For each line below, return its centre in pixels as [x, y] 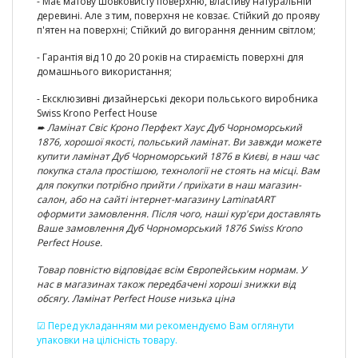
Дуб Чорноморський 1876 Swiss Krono [213, 228]
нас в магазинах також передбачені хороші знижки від [166, 284]
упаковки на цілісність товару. [107, 340]
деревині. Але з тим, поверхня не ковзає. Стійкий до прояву [178, 16]
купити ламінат [74, 156]
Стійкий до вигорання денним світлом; [223, 30]
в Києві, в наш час [276, 156]
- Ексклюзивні [70, 99]
